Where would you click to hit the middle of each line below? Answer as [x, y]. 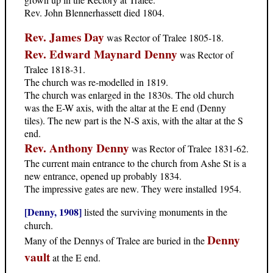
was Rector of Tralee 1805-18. [164, 37]
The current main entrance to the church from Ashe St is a [135, 163]
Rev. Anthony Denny [77, 148]
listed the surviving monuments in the [154, 211]
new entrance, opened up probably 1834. [103, 175]
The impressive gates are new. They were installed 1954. [133, 188]
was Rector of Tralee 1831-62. [189, 148]
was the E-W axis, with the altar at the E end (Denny [125, 107]
